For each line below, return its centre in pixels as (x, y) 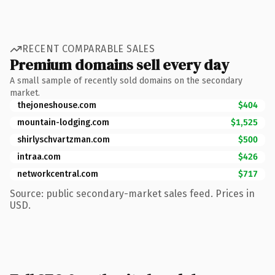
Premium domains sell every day (119, 64)
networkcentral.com (58, 174)
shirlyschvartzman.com (64, 139)
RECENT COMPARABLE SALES (89, 49)
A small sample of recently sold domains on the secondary (126, 80)
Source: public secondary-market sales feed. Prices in (132, 193)
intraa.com (39, 157)
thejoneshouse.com (57, 105)
